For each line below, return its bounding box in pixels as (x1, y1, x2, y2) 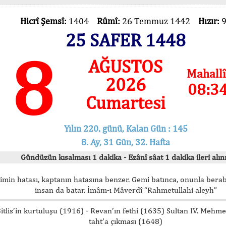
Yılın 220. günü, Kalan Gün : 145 (64, 123, 188, 134)
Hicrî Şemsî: (20, 16, 69, 26)
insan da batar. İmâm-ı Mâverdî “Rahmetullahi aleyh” (34, 185, 217, 195)
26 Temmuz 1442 (122, 16, 198, 26)
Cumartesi (85, 92, 165, 113)
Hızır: (198, 16, 221, 26)
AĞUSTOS (88, 55, 163, 77)
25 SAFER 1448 (66, 29, 186, 50)
